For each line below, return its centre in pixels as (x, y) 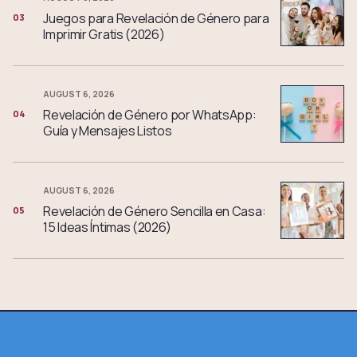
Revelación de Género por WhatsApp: (150, 115)
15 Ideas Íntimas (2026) (108, 228)
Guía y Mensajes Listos (108, 131)
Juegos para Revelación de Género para (156, 19)
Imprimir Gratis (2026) (104, 35)
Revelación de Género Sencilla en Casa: (155, 212)
